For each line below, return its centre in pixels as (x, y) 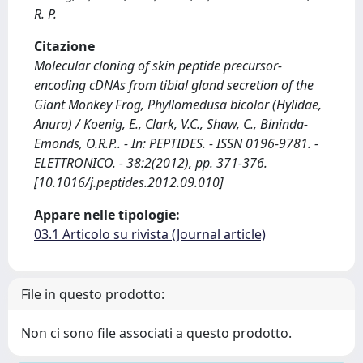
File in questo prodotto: (93, 294)
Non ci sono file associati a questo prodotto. (156, 333)
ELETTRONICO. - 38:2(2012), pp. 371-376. (151, 163)
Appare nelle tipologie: (107, 215)
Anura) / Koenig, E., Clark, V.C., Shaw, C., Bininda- (171, 124)
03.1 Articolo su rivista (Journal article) (150, 234)
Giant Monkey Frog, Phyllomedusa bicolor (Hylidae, (178, 105)
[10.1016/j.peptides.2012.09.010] (129, 182)
